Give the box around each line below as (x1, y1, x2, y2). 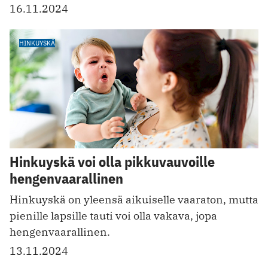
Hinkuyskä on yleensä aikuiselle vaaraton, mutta (10, 193, 258, 207)
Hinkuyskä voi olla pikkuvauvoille (10, 152, 215, 172)
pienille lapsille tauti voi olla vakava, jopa (10, 209, 217, 223)
